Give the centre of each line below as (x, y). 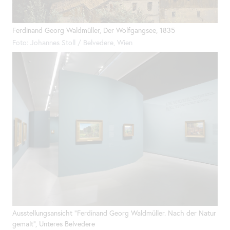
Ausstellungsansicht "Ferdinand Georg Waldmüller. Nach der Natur (114, 213)
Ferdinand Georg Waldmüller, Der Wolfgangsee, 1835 (94, 30)
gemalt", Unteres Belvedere (54, 224)
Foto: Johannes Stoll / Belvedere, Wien (72, 43)
